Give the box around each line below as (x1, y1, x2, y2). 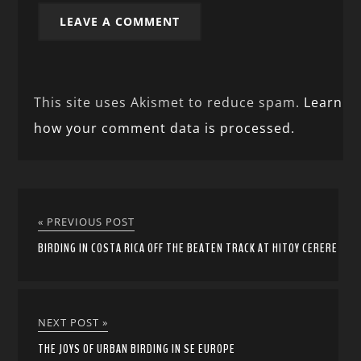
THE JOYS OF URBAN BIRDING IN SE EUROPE (38, 339, 236, 358)
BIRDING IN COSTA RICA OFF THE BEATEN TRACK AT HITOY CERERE (38, 239, 338, 257)
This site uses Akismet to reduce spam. (34, 93, 305, 111)
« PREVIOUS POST (38, 214, 135, 229)
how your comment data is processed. (34, 118, 296, 137)
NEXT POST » (38, 314, 109, 330)
